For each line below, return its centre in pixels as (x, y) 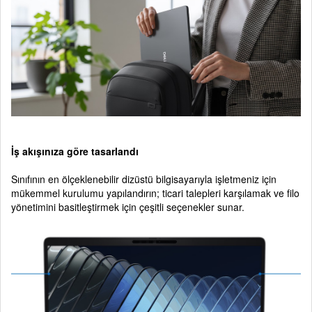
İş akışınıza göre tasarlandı (75, 151)
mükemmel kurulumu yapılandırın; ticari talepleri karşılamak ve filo (155, 193)
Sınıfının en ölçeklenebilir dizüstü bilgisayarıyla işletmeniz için (144, 179)
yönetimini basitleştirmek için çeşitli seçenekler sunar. (128, 206)
